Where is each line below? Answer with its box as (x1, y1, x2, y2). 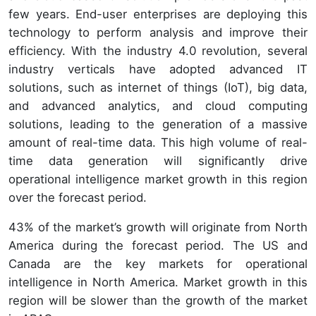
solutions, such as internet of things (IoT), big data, (8, 80, 308, 95)
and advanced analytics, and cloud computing (8, 98, 308, 113)
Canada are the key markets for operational (8, 256, 308, 271)
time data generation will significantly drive (8, 153, 308, 168)
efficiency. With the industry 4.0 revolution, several (8, 43, 308, 58)
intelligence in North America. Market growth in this (8, 274, 308, 289)
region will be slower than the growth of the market (8, 293, 308, 308)
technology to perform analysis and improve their (8, 25, 308, 39)
